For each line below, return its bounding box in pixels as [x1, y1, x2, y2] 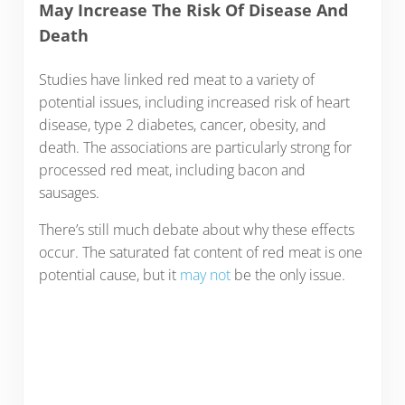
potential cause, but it [38, 265, 180, 286]
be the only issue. [230, 265, 345, 286]
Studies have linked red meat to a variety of [38, 70, 315, 90]
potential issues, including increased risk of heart [38, 92, 350, 113]
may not [179, 265, 231, 286]
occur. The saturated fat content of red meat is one [38, 242, 363, 263]
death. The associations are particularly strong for [38, 137, 352, 158]
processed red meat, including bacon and [38, 160, 306, 181]
